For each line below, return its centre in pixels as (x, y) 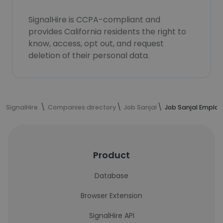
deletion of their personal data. (89, 56)
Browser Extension (111, 196)
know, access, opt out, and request (96, 44)
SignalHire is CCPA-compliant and (94, 20)
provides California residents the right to (107, 32)
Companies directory (82, 107)
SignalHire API (111, 216)
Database (111, 176)
